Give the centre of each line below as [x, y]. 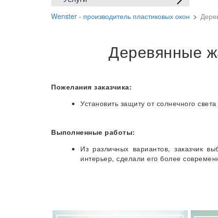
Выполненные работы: [93, 132]
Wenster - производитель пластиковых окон [120, 16]
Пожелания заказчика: [91, 87]
